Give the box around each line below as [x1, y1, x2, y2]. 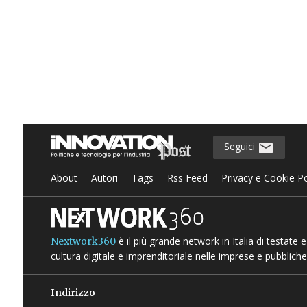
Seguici [223, 140, 258, 153]
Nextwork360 [50, 235, 116, 247]
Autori [90, 171, 118, 184]
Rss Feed [167, 171, 208, 184]
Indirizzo [50, 286, 95, 299]
